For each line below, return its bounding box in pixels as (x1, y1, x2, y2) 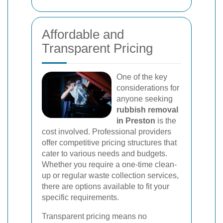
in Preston (116, 116, 155, 125)
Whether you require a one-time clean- (42, 160, 177, 169)
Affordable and (42, 27, 124, 42)
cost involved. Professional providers (42, 127, 171, 136)
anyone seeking (116, 95, 173, 103)
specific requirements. (42, 193, 119, 202)
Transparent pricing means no (42, 212, 147, 221)
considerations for (116, 84, 179, 92)
